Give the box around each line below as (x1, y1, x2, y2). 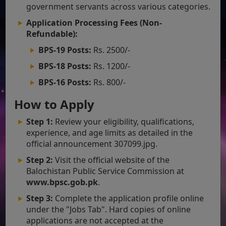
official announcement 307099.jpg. (26, 138, 158, 149)
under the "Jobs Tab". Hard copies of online (26, 203, 191, 215)
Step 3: (26, 192, 53, 204)
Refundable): (26, 28, 78, 39)
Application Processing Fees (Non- (26, 17, 162, 28)
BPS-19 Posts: (38, 44, 92, 55)
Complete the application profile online (53, 192, 204, 204)
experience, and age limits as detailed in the (26, 127, 193, 138)
